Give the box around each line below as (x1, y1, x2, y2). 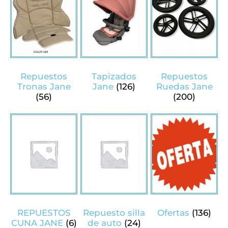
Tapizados (92, 71, 136, 81)
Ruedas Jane (156, 81, 213, 92)
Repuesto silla (83, 207, 145, 218)
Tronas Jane (17, 81, 71, 92)
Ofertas (157, 207, 192, 218)
